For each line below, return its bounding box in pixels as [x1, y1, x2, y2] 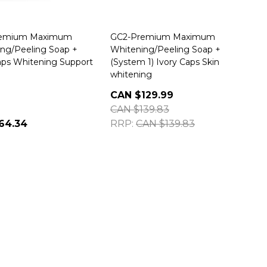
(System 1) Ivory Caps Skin [110, 57, 219, 67]
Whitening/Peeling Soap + [110, 44, 221, 55]
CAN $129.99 [110, 89, 173, 101]
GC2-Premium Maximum [110, 32, 215, 42]
